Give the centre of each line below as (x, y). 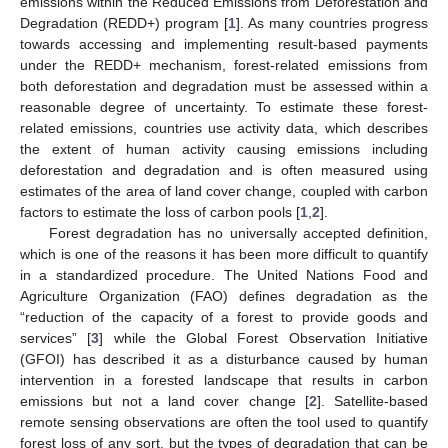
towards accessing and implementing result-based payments (224, 43)
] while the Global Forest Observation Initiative (264, 337)
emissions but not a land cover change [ (164, 400)
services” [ (56, 337)
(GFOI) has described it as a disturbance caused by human (224, 358)
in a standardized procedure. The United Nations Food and (224, 274)
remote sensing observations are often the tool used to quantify (224, 421)
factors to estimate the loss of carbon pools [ (160, 211)
